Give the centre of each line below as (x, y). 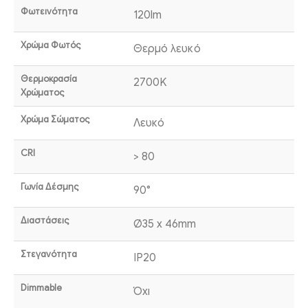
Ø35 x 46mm (165, 224)
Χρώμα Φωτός (50, 45)
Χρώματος (42, 92)
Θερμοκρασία (48, 78)
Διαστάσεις (44, 220)
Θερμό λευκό (167, 48)
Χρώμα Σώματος (55, 119)
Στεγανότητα (48, 254)
